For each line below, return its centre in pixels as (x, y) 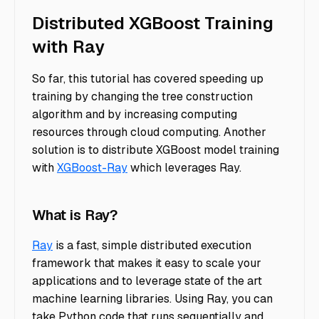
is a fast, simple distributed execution (152, 246)
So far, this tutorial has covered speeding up (148, 79)
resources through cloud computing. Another (149, 132)
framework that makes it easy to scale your (147, 263)
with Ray (68, 46)
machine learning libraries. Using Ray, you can (152, 299)
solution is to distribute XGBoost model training (156, 150)
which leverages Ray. (184, 168)
